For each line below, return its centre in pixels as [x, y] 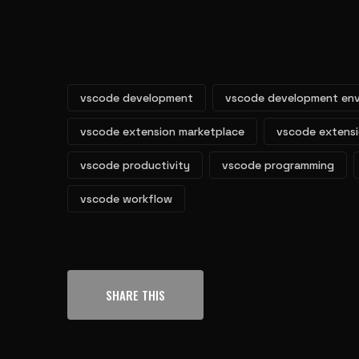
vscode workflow [126, 199]
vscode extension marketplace [162, 131]
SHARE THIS [135, 295]
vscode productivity [135, 165]
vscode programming [278, 165]
